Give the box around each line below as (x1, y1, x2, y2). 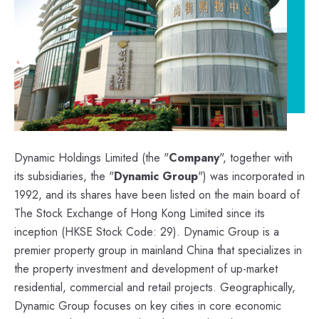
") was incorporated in (198, 167, 305, 184)
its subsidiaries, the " (14, 167, 114, 184)
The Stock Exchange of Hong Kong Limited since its (14, 204, 265, 221)
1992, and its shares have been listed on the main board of (14, 186, 300, 203)
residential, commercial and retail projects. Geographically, (14, 278, 296, 296)
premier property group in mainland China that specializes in (14, 241, 302, 258)
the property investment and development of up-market (14, 260, 278, 277)
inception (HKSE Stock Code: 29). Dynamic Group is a (14, 223, 279, 240)
